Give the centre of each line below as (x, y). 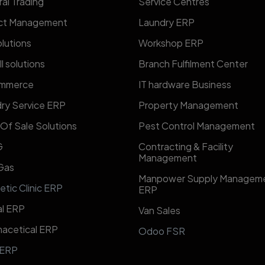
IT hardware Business (185, 85)
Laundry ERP (167, 22)
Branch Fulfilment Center (193, 64)
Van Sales (160, 211)
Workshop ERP (171, 43)
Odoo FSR (162, 231)
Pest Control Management (197, 126)
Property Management (188, 105)
